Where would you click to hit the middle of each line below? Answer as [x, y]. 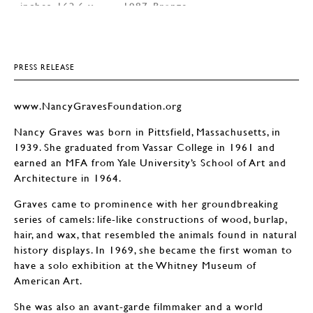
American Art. [48, 281]
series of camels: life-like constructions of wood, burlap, [151, 219]
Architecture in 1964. [68, 178]
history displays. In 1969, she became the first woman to [153, 250]
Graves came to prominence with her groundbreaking [146, 204]
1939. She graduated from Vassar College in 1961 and [145, 147]
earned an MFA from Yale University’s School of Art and [150, 162]
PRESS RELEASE [44, 67]
